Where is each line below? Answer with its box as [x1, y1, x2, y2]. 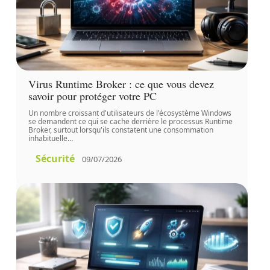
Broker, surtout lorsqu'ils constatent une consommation [28, 125, 213, 136]
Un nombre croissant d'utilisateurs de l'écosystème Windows [28, 108, 231, 119]
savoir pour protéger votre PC [28, 89, 157, 104]
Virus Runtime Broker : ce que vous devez [28, 77, 214, 92]
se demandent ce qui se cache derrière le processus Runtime [28, 116, 233, 127]
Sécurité [35, 152, 75, 166]
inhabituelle [28, 133, 67, 144]
